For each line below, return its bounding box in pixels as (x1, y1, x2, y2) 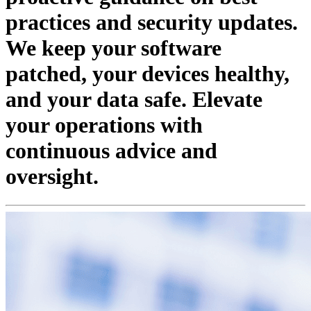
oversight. (6, 164, 99, 190)
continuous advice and (6, 138, 217, 164)
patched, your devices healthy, (6, 61, 289, 87)
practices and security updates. (6, 10, 298, 35)
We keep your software (6, 35, 221, 61)
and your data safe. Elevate (6, 87, 262, 112)
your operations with (6, 112, 203, 138)
